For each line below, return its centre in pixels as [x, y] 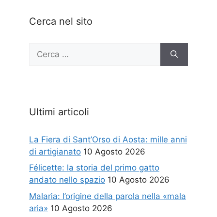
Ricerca [43, 48]
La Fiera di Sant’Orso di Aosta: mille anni [108, 139]
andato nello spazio [67, 180]
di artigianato [55, 151]
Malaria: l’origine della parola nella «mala [108, 196]
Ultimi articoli [59, 112]
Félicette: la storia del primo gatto [94, 168]
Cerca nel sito [61, 21]
